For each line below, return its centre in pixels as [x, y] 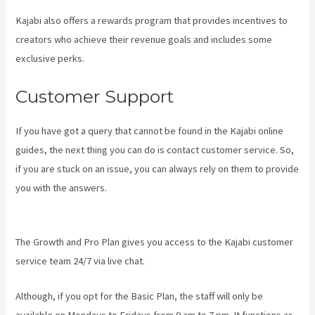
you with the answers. [63, 187]
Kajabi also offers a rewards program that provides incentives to [152, 21]
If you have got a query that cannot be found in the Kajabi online [150, 130]
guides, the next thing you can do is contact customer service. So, [155, 149]
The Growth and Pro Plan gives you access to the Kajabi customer [155, 242]
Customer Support [95, 96]
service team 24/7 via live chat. [81, 261]
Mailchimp [37, 206]
